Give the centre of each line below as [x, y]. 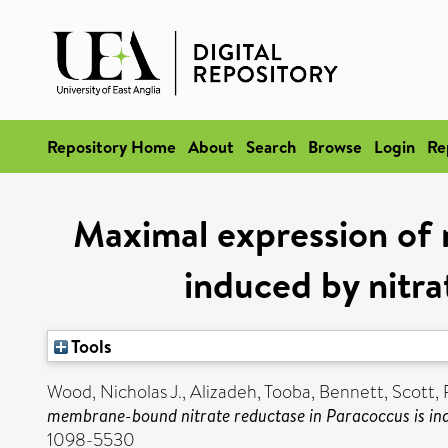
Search [271, 146]
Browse [335, 146]
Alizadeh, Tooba [250, 392]
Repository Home [111, 146]
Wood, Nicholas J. [114, 392]
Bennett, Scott [377, 392]
